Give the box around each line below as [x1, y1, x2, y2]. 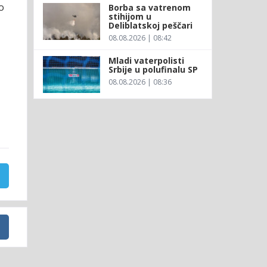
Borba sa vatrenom [108, 1, 191, 13]
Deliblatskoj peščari [108, 19, 193, 31]
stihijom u [108, 10, 151, 22]
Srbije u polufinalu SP [108, 63, 198, 75]
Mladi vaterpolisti [108, 54, 184, 66]
